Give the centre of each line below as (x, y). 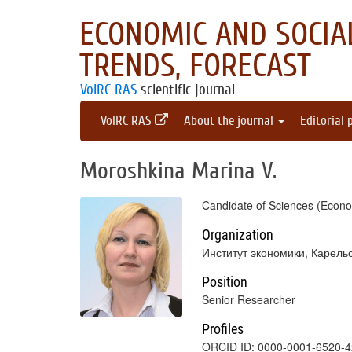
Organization (238, 235)
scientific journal (186, 90)
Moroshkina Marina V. (178, 171)
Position (225, 282)
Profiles (223, 329)
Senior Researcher (249, 299)
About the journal (230, 121)
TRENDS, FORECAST (195, 66)
